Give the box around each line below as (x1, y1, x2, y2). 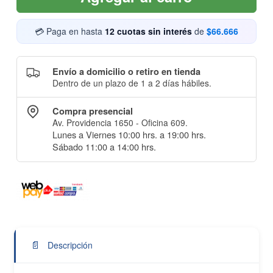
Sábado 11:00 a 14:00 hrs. (52, 140, 156, 153)
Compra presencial (52, 104, 133, 117)
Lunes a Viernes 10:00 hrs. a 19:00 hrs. (52, 127, 206, 141)
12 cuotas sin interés (105, 25, 192, 38)
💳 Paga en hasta (35, 25, 105, 38)
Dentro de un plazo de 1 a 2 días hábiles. (52, 77, 211, 90)
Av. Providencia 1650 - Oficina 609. (52, 116, 188, 129)
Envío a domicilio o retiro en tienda (52, 65, 200, 78)
